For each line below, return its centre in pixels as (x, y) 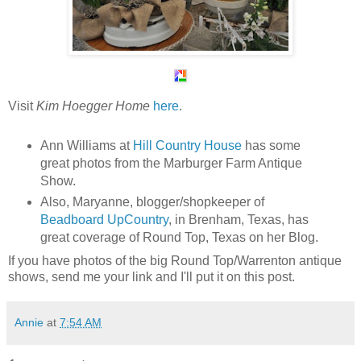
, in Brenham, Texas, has (238, 219)
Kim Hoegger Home (93, 106)
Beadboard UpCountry (104, 219)
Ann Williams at (86, 145)
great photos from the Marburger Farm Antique (171, 163)
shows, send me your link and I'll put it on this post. (151, 276)
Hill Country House (187, 145)
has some (271, 145)
